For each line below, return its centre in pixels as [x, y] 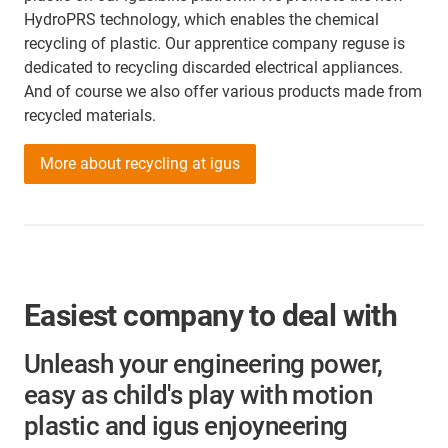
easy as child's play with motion [198, 395]
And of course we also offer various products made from [223, 92]
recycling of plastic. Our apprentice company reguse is [214, 44]
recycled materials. [90, 116]
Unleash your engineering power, [203, 364]
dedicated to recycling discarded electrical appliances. [213, 68]
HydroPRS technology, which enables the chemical [201, 20]
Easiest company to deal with [211, 316]
